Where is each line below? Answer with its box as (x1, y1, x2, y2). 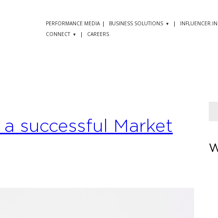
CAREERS (87, 31, 109, 37)
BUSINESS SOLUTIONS (109, 20, 163, 27)
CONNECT (46, 31, 70, 37)
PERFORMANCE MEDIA (46, 20, 100, 27)
